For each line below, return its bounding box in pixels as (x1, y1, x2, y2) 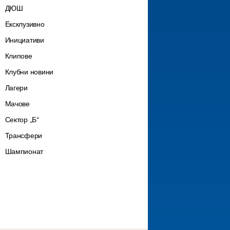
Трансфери (5, 130, 43, 141)
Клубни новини (5, 66, 53, 77)
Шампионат (5, 146, 44, 157)
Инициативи (5, 34, 44, 45)
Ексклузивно (5, 18, 45, 29)
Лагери (5, 82, 28, 93)
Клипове (5, 50, 32, 61)
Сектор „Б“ (5, 114, 39, 125)
